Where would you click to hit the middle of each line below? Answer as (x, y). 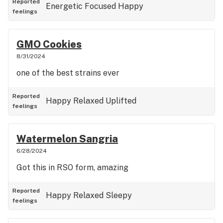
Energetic (64, 6)
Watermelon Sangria (67, 139)
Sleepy (119, 195)
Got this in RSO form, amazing (72, 167)
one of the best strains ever (68, 73)
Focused (100, 6)
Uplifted (121, 101)
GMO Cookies (49, 44)
